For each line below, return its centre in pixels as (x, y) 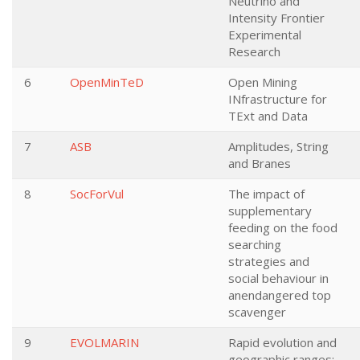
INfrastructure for (278, 99)
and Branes (260, 163)
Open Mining (263, 82)
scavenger (257, 312)
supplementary (270, 211)
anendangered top (280, 295)
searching (255, 244)
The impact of (266, 194)
